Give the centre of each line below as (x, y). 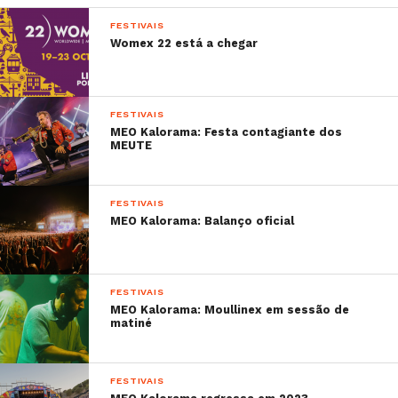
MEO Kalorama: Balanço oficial (203, 221)
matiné (131, 323)
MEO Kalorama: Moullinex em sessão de (230, 310)
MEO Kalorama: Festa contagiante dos (227, 132)
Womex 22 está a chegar (184, 43)
